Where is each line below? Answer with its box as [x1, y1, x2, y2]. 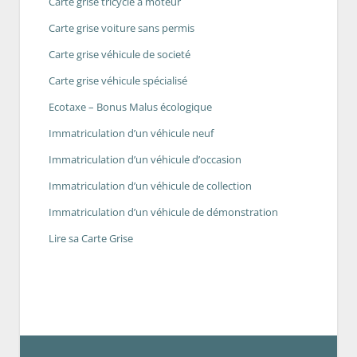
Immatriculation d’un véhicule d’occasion [49, 151, 241, 167]
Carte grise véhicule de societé [49, 46, 190, 61]
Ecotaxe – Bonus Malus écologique [49, 99, 212, 114]
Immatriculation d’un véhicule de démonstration [49, 204, 278, 219]
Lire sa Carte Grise [49, 230, 133, 245]
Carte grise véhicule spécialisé [49, 73, 187, 88]
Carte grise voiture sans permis [49, 20, 194, 35]
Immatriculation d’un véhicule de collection [49, 178, 252, 193]
